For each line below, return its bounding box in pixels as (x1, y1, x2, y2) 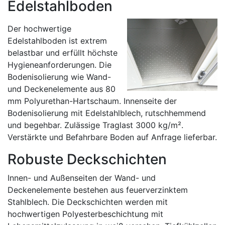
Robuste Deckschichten (8, 151, 167, 168)
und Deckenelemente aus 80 (8, 84, 116, 94)
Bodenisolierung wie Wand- (8, 72, 111, 82)
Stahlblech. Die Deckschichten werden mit (8, 197, 168, 207)
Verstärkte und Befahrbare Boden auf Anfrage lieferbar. (8, 132, 217, 142)
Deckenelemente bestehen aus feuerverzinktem (8, 185, 188, 195)
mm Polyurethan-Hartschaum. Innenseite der (8, 96, 177, 106)
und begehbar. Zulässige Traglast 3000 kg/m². (8, 120, 183, 130)
